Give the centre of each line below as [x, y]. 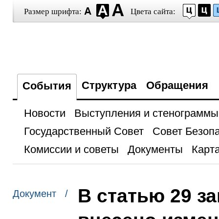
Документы [155, 149]
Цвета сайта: [153, 11]
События [47, 86]
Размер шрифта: [53, 11]
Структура [109, 85]
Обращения [177, 85]
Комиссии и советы [71, 149]
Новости [44, 113]
